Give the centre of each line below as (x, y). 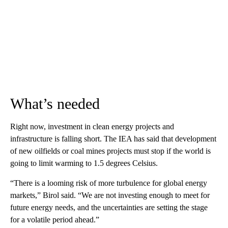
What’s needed (55, 103)
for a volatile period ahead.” (55, 219)
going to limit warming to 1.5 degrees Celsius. (84, 163)
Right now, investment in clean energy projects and (92, 126)
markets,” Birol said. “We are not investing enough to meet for (110, 195)
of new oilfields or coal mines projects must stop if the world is (110, 151)
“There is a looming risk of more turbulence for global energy (109, 183)
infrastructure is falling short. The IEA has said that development (113, 138)
